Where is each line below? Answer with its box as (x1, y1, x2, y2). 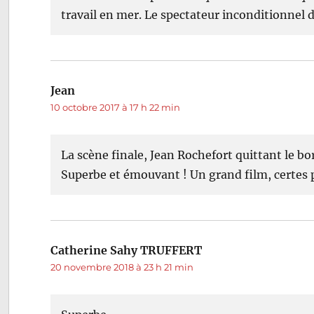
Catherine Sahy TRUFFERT (50, 243, 203, 257)
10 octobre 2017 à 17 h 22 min (50, 101, 181, 113)
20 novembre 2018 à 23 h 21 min (50, 261, 194, 273)
